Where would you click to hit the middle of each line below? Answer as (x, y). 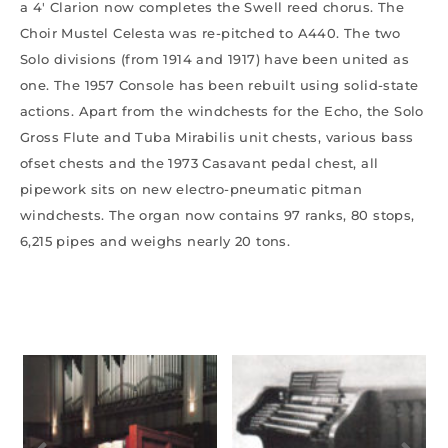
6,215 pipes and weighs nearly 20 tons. (155, 240)
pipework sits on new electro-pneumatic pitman (191, 188)
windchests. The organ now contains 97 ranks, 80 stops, (217, 214)
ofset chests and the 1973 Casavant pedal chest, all (199, 162)
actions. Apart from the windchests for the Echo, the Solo (222, 110)
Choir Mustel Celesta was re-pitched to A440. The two (210, 32)
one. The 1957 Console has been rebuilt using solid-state (219, 84)
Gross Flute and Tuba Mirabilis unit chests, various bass (217, 136)
